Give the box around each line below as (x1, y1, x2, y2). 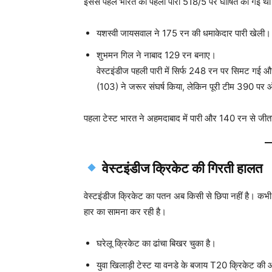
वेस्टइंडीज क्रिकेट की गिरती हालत (102, 160, 263, 176)
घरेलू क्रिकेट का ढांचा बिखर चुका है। (97, 237, 216, 249)
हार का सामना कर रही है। (84, 205, 166, 217)
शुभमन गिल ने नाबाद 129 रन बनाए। (97, 49, 216, 61)
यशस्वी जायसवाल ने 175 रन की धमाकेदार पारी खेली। (97, 27, 271, 39)
